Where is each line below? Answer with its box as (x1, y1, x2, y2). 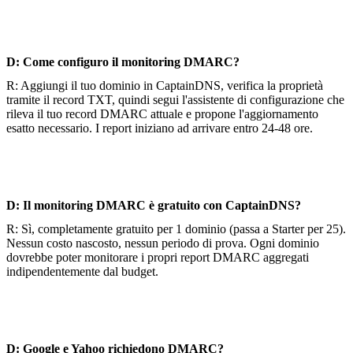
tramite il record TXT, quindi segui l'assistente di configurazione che (6, 92, 344, 106)
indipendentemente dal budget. (6, 264, 158, 278)
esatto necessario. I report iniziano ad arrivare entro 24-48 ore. (6, 121, 313, 135)
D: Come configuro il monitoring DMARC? (6, 54, 240, 69)
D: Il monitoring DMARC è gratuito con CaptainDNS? (6, 198, 301, 212)
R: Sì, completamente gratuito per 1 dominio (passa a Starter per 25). (6, 221, 346, 236)
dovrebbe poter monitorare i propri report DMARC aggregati (6, 250, 309, 264)
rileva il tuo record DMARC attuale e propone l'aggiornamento (6, 106, 318, 121)
